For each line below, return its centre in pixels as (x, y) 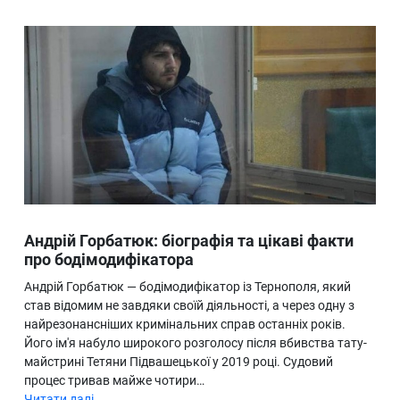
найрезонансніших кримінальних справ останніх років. (185, 325)
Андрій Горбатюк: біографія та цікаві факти (189, 241)
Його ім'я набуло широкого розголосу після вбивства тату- (196, 343)
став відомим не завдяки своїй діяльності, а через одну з (189, 306)
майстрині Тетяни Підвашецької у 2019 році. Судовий (179, 362)
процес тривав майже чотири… (114, 381)
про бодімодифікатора (109, 260)
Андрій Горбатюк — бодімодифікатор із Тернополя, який (187, 287)
